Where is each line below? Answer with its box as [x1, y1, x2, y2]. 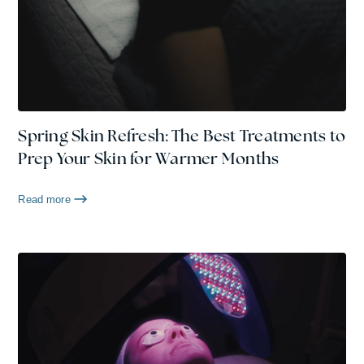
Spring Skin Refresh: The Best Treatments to [18, 124, 346, 146]
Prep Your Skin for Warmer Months [18, 147, 279, 169]
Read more [18, 193, 71, 206]
